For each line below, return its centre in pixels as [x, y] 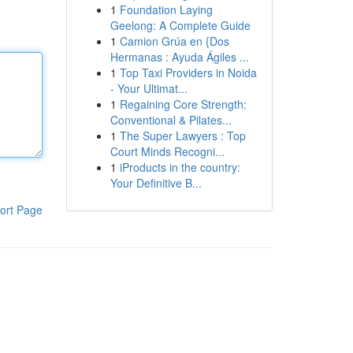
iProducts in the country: [180, 167]
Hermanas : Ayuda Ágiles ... [179, 57]
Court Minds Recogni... [167, 151]
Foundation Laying [166, 9]
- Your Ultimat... [149, 88]
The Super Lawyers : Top [182, 136]
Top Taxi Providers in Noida [188, 72]
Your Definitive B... [156, 183]
